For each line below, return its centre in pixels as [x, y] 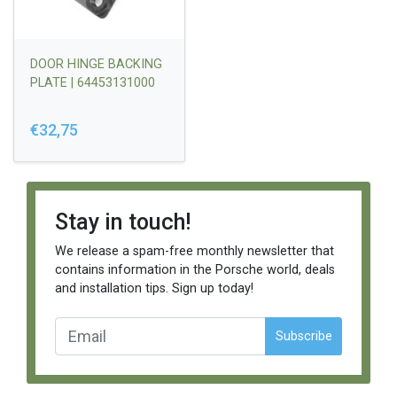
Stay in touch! [123, 222]
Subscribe [304, 337]
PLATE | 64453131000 [93, 82]
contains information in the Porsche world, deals [195, 270]
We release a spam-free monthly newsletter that [194, 252]
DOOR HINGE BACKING [96, 64]
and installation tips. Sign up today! [154, 289]
